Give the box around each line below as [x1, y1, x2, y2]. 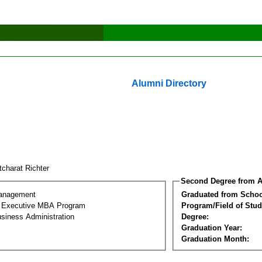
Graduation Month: [181, 234, 249, 243]
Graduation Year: [181, 223, 242, 232]
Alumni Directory [132, 78, 206, 88]
